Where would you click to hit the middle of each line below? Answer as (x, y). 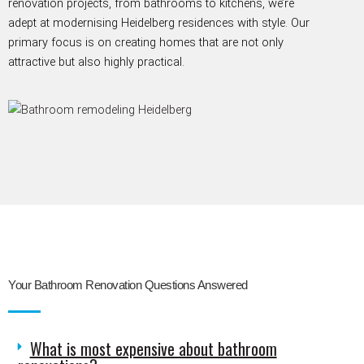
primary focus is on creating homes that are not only (146, 42)
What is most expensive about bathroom (153, 348)
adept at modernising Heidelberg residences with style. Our (159, 22)
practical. (161, 61)
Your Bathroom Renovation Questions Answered (128, 285)
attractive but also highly (73, 61)
